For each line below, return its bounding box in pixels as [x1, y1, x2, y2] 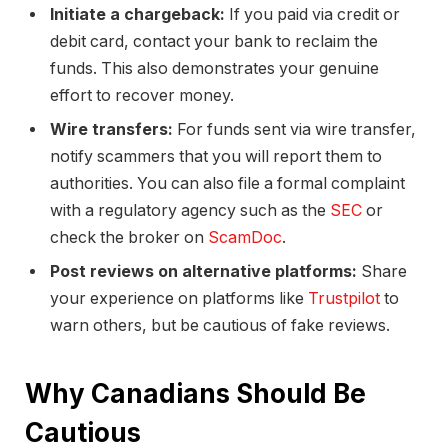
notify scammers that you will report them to [50, 147, 382, 167]
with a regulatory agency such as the [50, 201, 330, 221]
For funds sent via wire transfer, [173, 120, 416, 140]
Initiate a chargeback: [50, 5, 225, 25]
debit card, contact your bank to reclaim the [50, 32, 378, 52]
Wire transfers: [50, 120, 173, 140]
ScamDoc [208, 228, 282, 248]
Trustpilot [308, 289, 380, 309]
